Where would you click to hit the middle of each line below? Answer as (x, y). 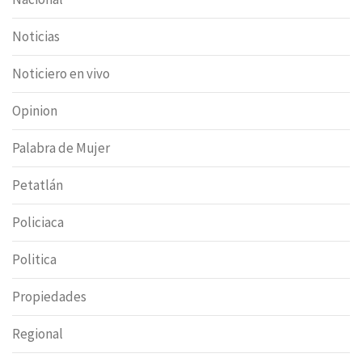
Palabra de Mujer (61, 148)
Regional (38, 334)
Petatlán (38, 185)
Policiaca (38, 223)
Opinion (35, 111)
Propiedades (49, 297)
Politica (34, 260)
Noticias (36, 37)
